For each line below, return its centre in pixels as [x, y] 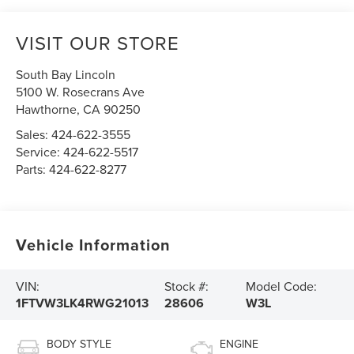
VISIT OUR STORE [98, 42]
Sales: [34, 134]
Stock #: [187, 286]
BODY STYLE [79, 343]
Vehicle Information [94, 245]
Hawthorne [47, 109]
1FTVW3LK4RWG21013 [83, 303]
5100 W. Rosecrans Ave [81, 91]
